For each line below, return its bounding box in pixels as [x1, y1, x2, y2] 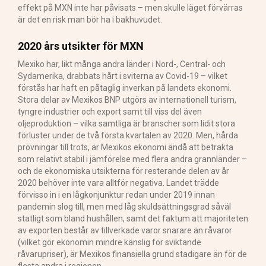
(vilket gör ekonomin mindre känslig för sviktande [18, 237, 201, 247]
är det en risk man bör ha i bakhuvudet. [18, 14, 162, 24]
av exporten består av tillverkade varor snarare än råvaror [18, 225, 232, 235]
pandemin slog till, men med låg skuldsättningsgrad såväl [18, 201, 231, 211]
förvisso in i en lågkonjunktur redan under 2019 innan [18, 189, 215, 199]
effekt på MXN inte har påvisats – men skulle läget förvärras [18, 2, 243, 12]
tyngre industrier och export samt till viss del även [18, 106, 202, 116]
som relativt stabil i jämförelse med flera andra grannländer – [18, 154, 247, 164]
